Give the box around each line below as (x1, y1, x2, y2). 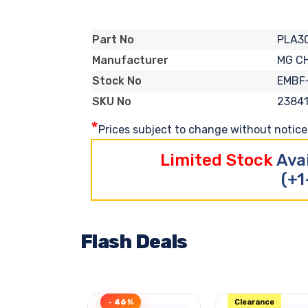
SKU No (92, 95, 131, 109)
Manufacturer (92, 54, 168, 67)
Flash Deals (80, 230, 188, 253)
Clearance (234, 297, 274, 307)
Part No (92, 33, 134, 47)
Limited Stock (160, 150, 276, 170)
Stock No (92, 74, 142, 88)
